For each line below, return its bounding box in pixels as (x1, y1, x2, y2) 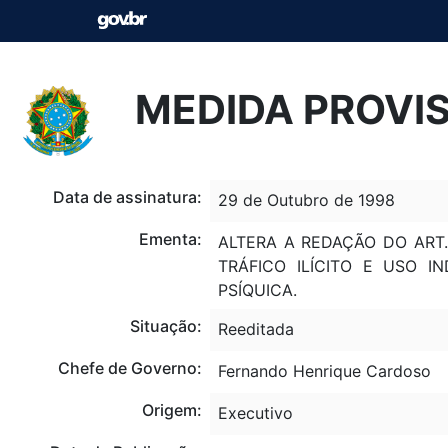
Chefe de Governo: (57, 357, 202, 378)
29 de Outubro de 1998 (217, 189, 395, 210)
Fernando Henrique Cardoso (217, 360, 431, 381)
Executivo (217, 402, 293, 423)
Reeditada (217, 318, 294, 339)
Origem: (141, 399, 202, 420)
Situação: (129, 315, 202, 336)
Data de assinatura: (52, 186, 202, 207)
